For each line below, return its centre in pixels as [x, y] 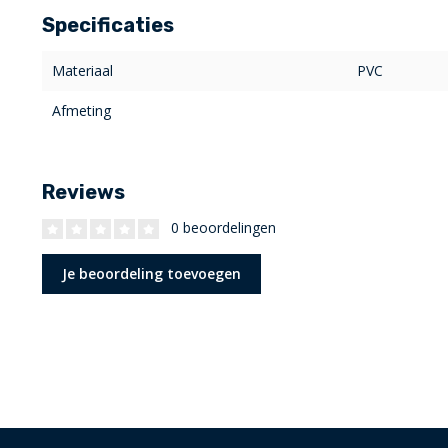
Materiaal [82, 71]
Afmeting [81, 111]
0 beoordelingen [221, 228]
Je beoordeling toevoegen [151, 274]
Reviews [83, 192]
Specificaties [108, 25]
